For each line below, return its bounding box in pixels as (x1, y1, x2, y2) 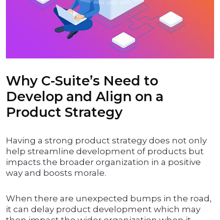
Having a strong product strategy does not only (6, 136, 207, 146)
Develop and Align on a (6, 88, 164, 105)
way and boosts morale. (6, 168, 106, 178)
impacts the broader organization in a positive (6, 157, 201, 167)
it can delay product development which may (6, 204, 200, 215)
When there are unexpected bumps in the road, (6, 193, 212, 204)
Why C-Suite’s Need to (6, 73, 158, 89)
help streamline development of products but (6, 146, 204, 157)
